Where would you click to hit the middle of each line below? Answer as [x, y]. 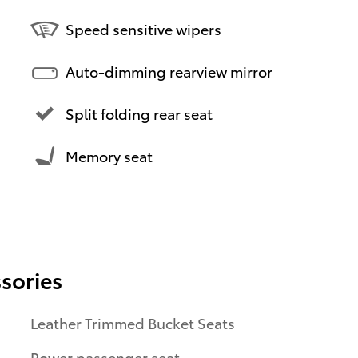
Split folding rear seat [139, 113]
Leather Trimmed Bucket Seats [133, 322]
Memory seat [109, 156]
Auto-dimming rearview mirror [169, 71]
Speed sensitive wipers [143, 29]
